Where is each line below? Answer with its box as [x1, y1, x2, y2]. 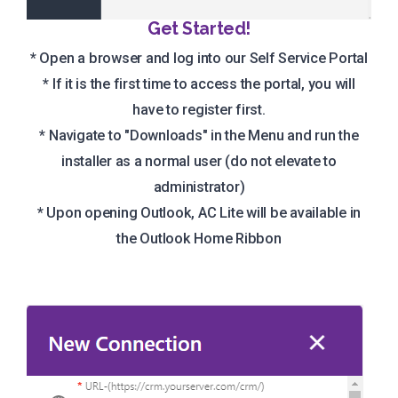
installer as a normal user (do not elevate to [61, 153, 337, 171]
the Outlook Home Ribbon [116, 230, 282, 248]
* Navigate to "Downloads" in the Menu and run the [39, 127, 359, 145]
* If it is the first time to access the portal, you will [43, 76, 355, 93]
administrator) [153, 179, 245, 196]
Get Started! [147, 18, 251, 39]
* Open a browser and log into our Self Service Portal [29, 50, 369, 68]
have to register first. [132, 101, 266, 119]
